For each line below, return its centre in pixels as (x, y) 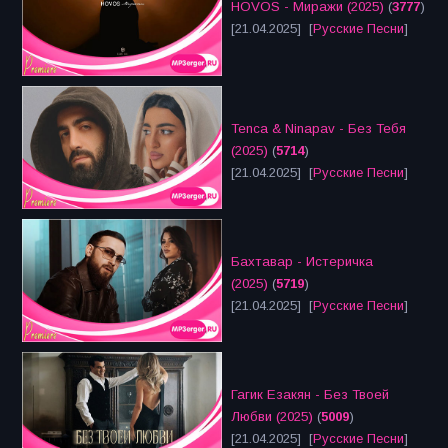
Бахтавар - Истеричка (302, 262)
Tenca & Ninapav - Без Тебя (318, 129)
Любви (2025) (272, 417)
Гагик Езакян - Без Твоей (310, 395)
